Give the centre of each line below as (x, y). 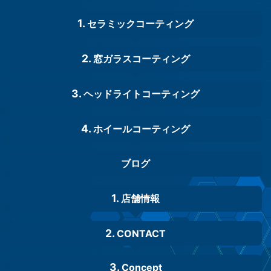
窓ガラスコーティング (141, 59)
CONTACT (141, 234)
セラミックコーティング (140, 24)
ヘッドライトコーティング (142, 94)
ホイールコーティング (142, 129)
